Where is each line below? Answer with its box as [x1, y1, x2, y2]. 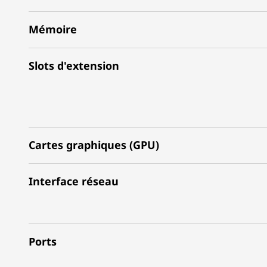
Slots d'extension [29, 58, 119, 73]
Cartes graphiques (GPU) [29, 138, 159, 152]
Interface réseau [29, 174, 119, 188]
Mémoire [29, 22, 77, 36]
